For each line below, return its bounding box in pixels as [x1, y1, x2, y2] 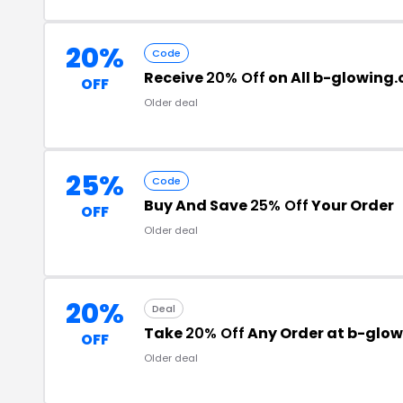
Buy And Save [144, 194, 250, 216]
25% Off [250, 194, 309, 216]
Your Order [309, 194, 394, 216]
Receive [144, 67, 206, 88]
